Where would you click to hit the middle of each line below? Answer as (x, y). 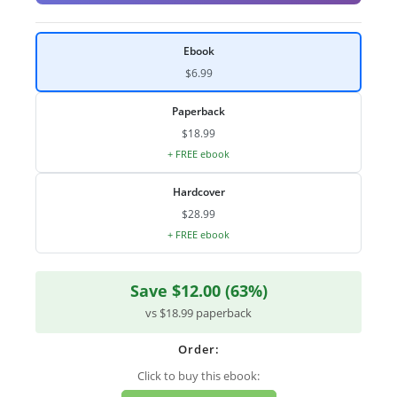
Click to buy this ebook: (198, 375)
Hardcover (198, 192)
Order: (198, 350)
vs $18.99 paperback (198, 313)
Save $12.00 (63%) (198, 291)
